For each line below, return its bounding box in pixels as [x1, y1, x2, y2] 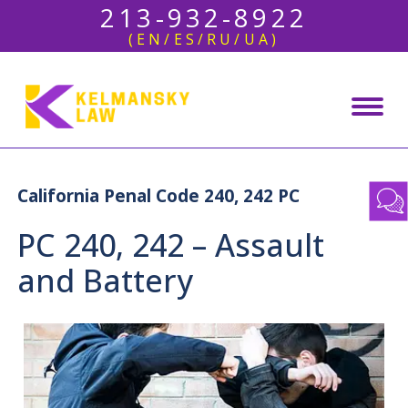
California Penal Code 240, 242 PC [17, 184, 301, 208]
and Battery [17, 260, 194, 301]
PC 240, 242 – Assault [17, 224, 325, 266]
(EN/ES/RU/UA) [127, 29, 280, 49]
